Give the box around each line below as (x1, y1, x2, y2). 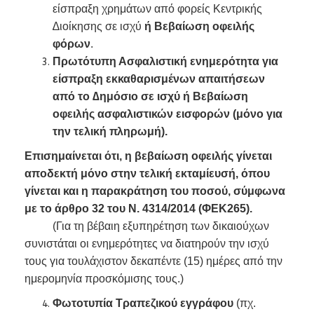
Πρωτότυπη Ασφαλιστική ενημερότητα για (53, 55, 278, 67)
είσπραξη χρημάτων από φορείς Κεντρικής (53, 3, 262, 15)
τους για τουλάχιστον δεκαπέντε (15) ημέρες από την (25, 255, 282, 267)
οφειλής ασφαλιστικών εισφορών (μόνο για (53, 108, 282, 120)
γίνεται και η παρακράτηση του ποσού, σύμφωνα (25, 185, 285, 197)
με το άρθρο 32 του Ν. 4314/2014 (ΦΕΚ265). (25, 203, 252, 214)
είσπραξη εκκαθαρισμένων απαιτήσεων (53, 73, 265, 85)
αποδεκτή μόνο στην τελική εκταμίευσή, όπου (25, 168, 270, 179)
